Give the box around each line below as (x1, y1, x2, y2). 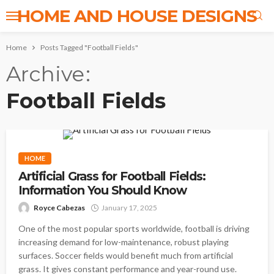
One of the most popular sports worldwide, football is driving (18, 223, 250, 234)
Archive (6, 61, 84, 87)
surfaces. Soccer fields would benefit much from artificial (18, 250, 233, 261)
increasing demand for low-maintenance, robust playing (18, 237, 229, 247)
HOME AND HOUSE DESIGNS (17, 6, 257, 26)
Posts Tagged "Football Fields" (40, 43, 138, 52)
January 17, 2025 (102, 203, 157, 212)
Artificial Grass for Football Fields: (18, 169, 206, 183)
